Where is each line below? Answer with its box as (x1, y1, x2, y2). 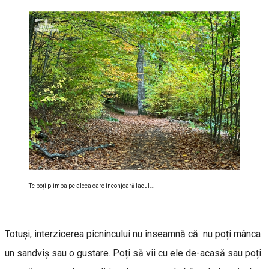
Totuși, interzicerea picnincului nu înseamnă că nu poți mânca (5, 228, 261, 240)
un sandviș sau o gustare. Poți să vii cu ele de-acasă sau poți (5, 247, 261, 259)
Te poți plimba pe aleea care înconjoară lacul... (29, 182, 155, 189)
